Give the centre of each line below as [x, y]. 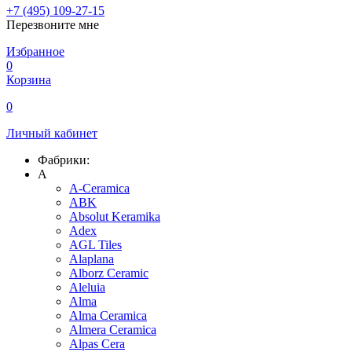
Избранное [35, 52]
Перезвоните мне [53, 25]
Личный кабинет [52, 134]
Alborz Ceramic [109, 273]
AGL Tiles [95, 245]
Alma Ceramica [108, 316]
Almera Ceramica [113, 330]
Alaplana [92, 259]
